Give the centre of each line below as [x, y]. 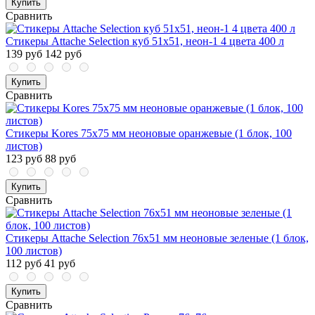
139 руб [24, 54]
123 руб [24, 159]
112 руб [24, 264]
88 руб [60, 159]
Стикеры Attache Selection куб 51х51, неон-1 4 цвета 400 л [145, 41]
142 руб [63, 54]
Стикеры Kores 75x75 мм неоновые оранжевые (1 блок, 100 [149, 134]
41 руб [60, 264]
